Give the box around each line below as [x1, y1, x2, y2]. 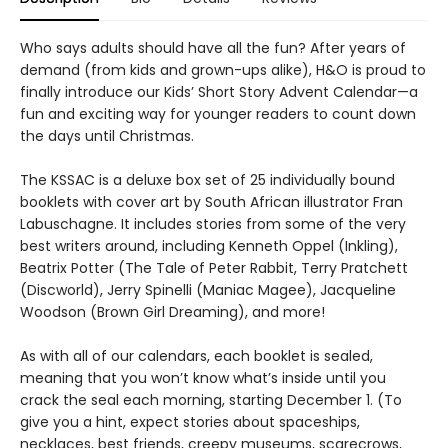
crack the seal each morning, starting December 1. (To [20, 390, 402, 410]
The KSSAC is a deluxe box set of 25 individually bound [20, 170, 395, 190]
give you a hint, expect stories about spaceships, [20, 412, 360, 432]
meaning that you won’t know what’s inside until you [20, 368, 386, 388]
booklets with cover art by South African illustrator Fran [20, 192, 403, 212]
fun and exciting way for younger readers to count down [20, 104, 416, 124]
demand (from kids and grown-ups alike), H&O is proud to [20, 60, 426, 80]
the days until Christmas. [20, 126, 194, 146]
